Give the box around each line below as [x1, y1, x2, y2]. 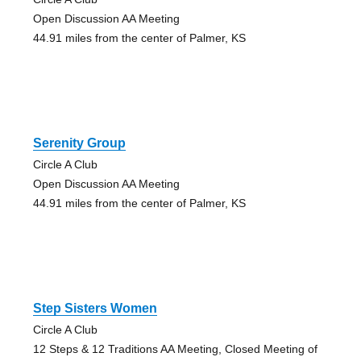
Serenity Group [32, 136, 126, 151]
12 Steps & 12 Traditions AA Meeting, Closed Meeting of [32, 342, 317, 356]
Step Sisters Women [32, 301, 157, 316]
